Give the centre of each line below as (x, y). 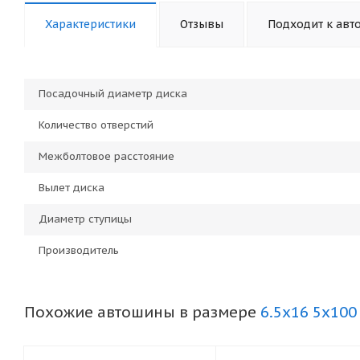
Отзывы (202, 24)
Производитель (79, 250)
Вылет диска (72, 188)
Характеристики (90, 24)
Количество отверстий (96, 125)
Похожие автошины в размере (142, 312)
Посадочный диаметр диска (113, 94)
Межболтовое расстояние (106, 156)
